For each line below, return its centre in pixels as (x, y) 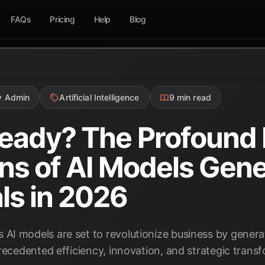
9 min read (190, 97)
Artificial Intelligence (99, 97)
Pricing (62, 19)
